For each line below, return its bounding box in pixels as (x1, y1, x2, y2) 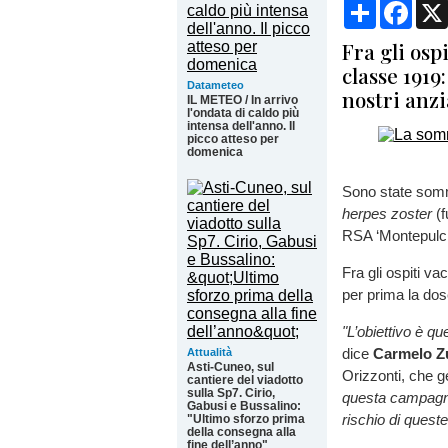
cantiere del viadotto (187, 373, 303, 387)
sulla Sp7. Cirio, (187, 386, 275, 400)
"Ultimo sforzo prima (187, 412, 305, 426)
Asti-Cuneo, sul (187, 360, 274, 374)
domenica (187, 145, 243, 159)
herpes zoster (342, 205, 432, 222)
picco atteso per (187, 132, 279, 146)
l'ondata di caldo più (187, 106, 299, 120)
